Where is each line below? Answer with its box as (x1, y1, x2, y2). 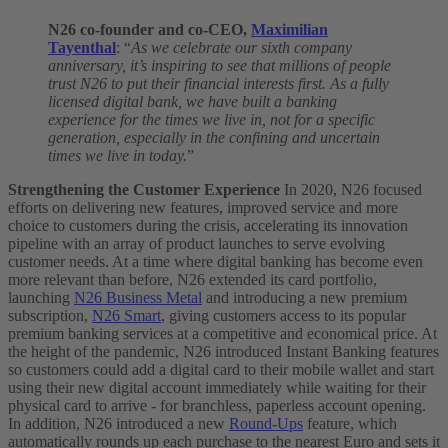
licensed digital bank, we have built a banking (48, 92, 337, 110)
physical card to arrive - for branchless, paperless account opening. (8, 396, 426, 414)
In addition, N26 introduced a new (8, 414, 229, 432)
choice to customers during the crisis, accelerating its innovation (8, 216, 408, 234)
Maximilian (251, 20, 328, 38)
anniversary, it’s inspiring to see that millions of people (48, 56, 391, 74)
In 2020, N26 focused (284, 180, 422, 198)
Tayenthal (48, 38, 116, 56)
